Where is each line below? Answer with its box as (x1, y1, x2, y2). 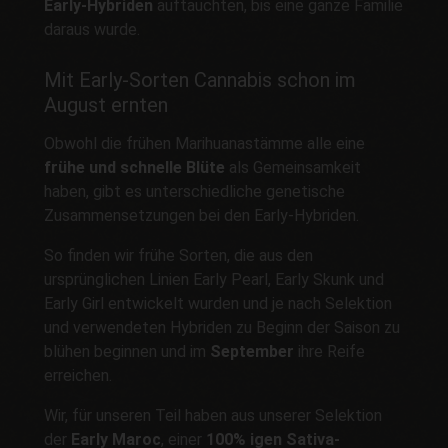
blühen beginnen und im (44, 341, 210, 361)
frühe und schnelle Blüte (44, 157, 225, 177)
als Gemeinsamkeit (225, 157, 361, 177)
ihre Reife (294, 341, 365, 361)
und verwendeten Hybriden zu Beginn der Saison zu (44, 317, 400, 337)
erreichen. (44, 365, 112, 385)
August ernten (44, 93, 168, 118)
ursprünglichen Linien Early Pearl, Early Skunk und (44, 269, 384, 289)
